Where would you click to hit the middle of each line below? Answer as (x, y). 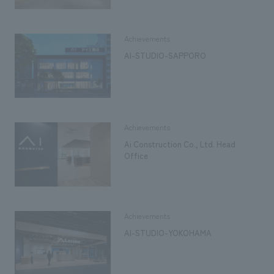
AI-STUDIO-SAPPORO (165, 55)
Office (136, 155)
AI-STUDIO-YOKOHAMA (168, 233)
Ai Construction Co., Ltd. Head (180, 144)
